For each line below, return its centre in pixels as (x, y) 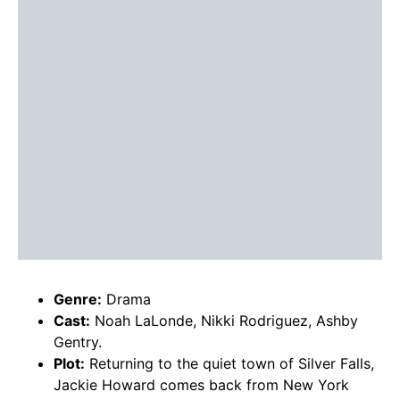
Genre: (78, 300)
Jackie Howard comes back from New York (201, 385)
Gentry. (78, 342)
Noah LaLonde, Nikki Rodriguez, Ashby (224, 321)
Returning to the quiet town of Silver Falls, (229, 364)
